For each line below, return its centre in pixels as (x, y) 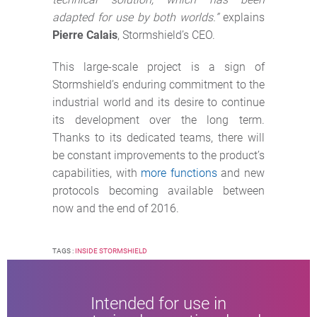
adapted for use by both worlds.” (138, 17)
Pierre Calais (85, 35)
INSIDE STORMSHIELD (111, 250)
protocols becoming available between (158, 190)
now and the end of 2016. (116, 208)
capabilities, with (97, 173)
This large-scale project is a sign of (158, 67)
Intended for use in (158, 303)
